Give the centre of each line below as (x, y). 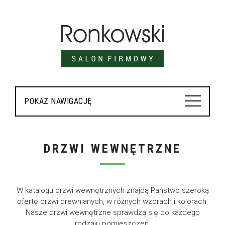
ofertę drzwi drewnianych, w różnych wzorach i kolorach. (113, 201)
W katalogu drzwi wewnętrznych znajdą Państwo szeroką (113, 190)
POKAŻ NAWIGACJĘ (58, 101)
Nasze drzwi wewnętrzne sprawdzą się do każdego (113, 212)
